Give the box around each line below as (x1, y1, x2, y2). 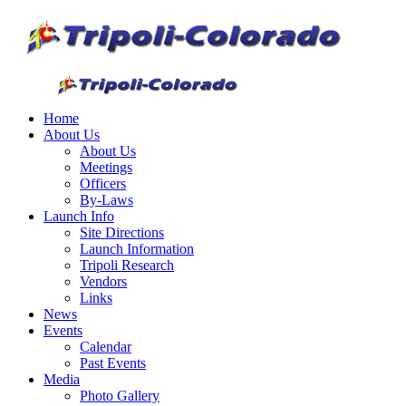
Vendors (80, 274, 127, 289)
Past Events (80, 355, 146, 371)
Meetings (80, 159, 132, 175)
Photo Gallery (80, 388, 159, 403)
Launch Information (80, 241, 194, 256)
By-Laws (80, 192, 133, 208)
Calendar (80, 339, 131, 354)
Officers (80, 176, 126, 191)
